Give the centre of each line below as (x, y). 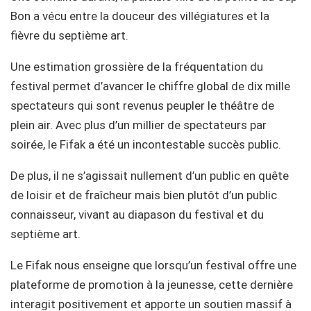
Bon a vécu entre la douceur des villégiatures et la (140, 16)
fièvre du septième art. (69, 35)
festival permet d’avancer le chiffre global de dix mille (150, 86)
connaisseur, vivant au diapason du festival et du (137, 214)
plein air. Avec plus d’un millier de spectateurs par (138, 125)
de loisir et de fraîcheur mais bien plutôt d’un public (144, 195)
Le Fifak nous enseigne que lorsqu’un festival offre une (153, 265)
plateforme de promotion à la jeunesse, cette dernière (152, 284)
